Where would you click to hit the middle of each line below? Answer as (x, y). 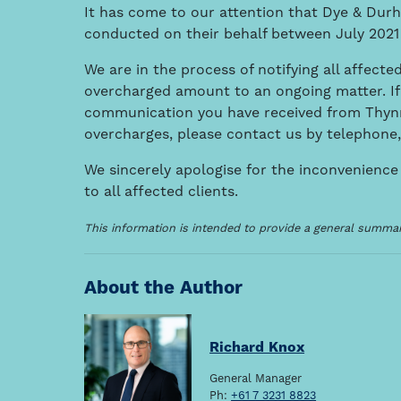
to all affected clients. (162, 192)
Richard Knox (257, 348)
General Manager (256, 379)
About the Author (164, 288)
